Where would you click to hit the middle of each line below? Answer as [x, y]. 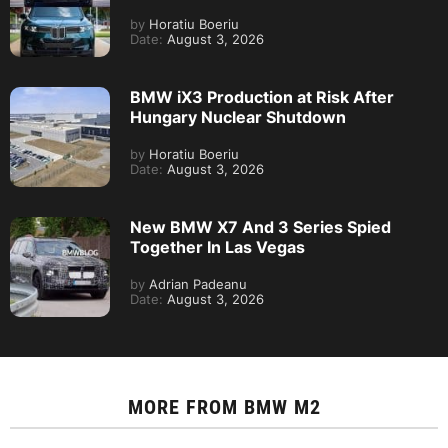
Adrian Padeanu [196, 284]
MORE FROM [185, 406]
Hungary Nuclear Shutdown [238, 116]
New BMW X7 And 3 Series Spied [260, 226]
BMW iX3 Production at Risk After [262, 96]
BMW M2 [282, 406]
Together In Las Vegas [217, 246]
